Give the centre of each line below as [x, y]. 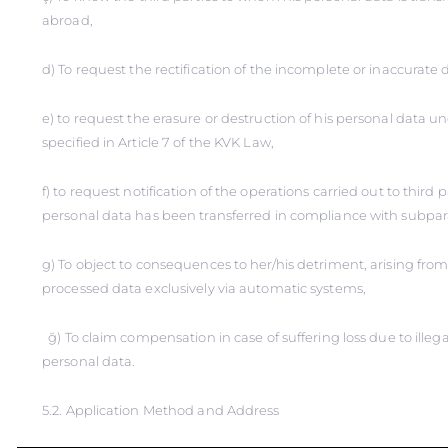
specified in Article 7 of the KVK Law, [159, 142]
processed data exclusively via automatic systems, [204, 288]
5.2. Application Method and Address [161, 410]
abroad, [69, 20]
